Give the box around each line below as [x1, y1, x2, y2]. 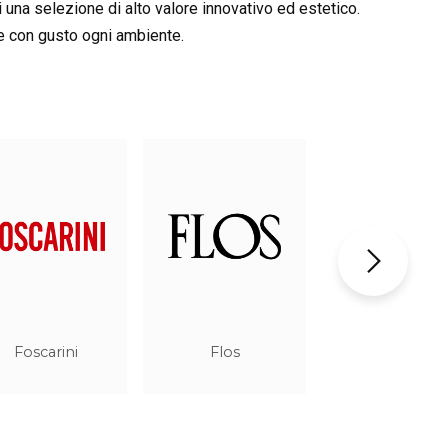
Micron [199, 342, 250, 361]
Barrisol [376, 342, 431, 361]
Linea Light [5, 342, 86, 361]
